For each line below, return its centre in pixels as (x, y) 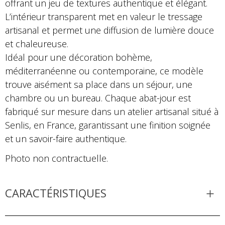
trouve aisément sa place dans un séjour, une (99, 84)
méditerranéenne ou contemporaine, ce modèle (104, 71)
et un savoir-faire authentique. (66, 138)
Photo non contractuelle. (57, 158)
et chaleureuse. (37, 43)
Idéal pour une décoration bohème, (79, 57)
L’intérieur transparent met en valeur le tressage (104, 16)
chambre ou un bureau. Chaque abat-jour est (98, 98)
